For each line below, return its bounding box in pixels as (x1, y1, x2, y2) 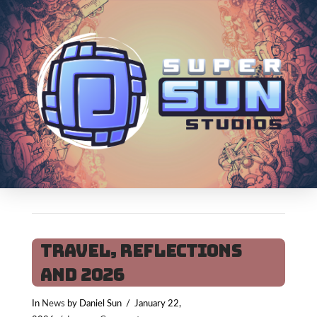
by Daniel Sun (64, 299, 122, 309)
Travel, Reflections (40, 239, 242, 263)
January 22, (134, 299, 181, 309)
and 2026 (40, 263, 125, 287)
